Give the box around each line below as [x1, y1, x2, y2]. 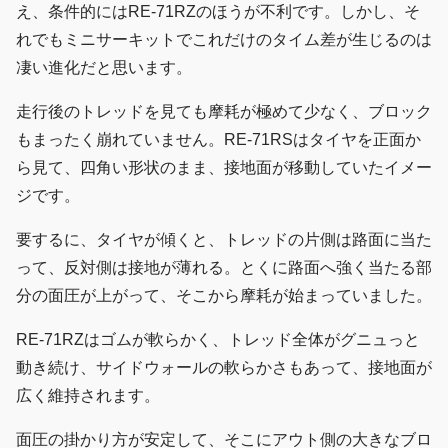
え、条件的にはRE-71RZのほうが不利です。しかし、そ [16, 3, 420, 21]
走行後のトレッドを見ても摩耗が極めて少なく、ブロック [16, 103, 432, 121]
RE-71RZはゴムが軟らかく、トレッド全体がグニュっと [16, 331, 420, 349]
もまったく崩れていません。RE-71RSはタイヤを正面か [16, 131, 421, 149]
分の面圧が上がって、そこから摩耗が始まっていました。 [16, 287, 432, 305]
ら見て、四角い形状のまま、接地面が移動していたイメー [16, 159, 432, 177]
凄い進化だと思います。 [16, 59, 192, 77]
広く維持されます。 [16, 387, 160, 405]
